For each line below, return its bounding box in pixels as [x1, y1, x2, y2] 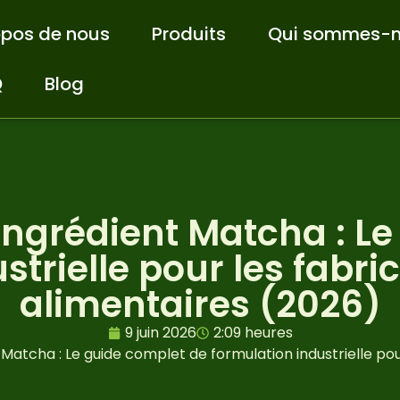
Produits [152, 21, 227, 46]
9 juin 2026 [124, 322, 196, 344]
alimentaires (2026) [19, 279, 381, 330]
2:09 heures [212, 322, 293, 344]
